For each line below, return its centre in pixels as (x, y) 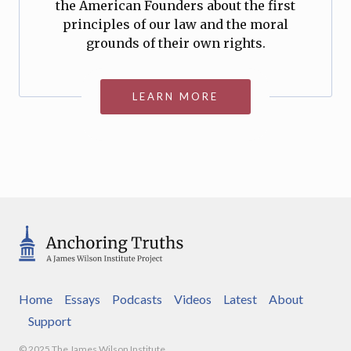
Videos (193, 299)
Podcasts (137, 299)
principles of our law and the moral (175, 24)
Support (50, 321)
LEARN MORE (175, 96)
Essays (82, 299)
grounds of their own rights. (175, 43)
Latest (240, 299)
